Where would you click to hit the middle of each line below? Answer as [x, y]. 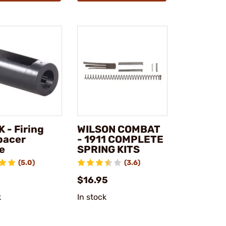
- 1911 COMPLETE [120, 139]
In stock [92, 197]
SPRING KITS [108, 150]
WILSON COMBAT [119, 129]
